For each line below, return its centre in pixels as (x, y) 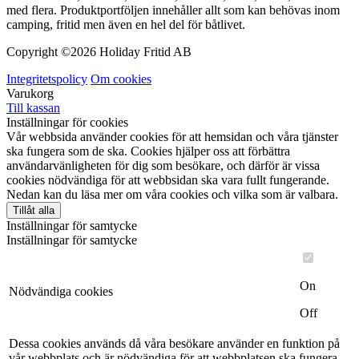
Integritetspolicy (47, 79)
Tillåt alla (34, 210)
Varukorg (30, 93)
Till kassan (33, 107)
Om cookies (121, 79)
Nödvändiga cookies (61, 291)
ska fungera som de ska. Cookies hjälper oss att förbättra (148, 151)
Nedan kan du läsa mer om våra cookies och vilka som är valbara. (172, 194)
